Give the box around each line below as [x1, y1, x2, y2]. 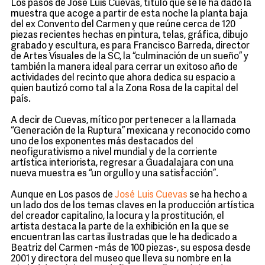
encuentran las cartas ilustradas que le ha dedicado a [11, 233, 237, 243]
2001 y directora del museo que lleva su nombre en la [11, 254, 231, 264]
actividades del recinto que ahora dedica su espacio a [11, 73, 235, 83]
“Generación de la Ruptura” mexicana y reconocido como [11, 127, 250, 136]
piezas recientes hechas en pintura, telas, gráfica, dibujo [11, 31, 248, 40]
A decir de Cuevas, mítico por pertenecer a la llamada [11, 116, 236, 125]
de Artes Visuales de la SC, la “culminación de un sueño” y [11, 52, 248, 62]
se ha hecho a [188, 190, 247, 200]
